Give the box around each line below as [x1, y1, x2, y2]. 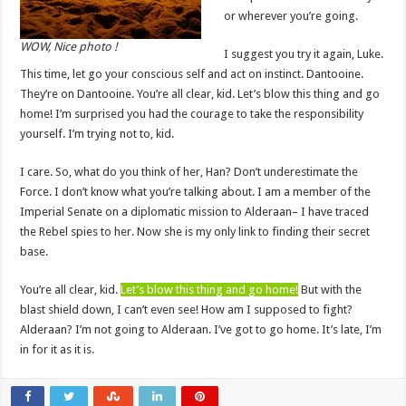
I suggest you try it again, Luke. [224, 47, 384, 62]
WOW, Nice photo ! [20, 40, 118, 54]
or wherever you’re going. [224, 9, 359, 24]
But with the [298, 283, 362, 297]
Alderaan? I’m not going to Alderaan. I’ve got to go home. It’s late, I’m [20, 323, 382, 337]
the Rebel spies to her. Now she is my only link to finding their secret [20, 225, 371, 239]
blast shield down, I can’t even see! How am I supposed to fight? [20, 303, 353, 317]
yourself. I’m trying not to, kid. [20, 127, 175, 141]
